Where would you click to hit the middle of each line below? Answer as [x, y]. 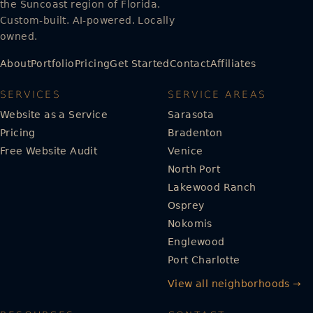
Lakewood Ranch [212, 187]
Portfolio [53, 64]
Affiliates [233, 64]
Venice [185, 151]
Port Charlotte [204, 260]
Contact [190, 64]
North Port [194, 169]
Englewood [196, 242]
